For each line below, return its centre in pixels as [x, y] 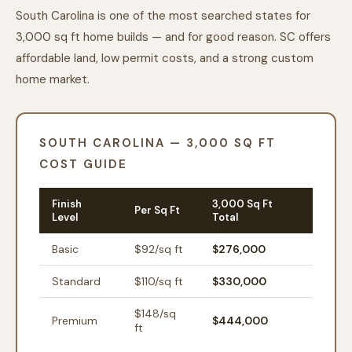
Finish [67, 204]
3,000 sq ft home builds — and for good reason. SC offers [173, 37]
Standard [76, 281]
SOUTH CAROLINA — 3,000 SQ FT [158, 143]
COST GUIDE [83, 164]
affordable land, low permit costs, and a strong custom [165, 58]
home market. [53, 79]
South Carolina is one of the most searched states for [163, 16]
